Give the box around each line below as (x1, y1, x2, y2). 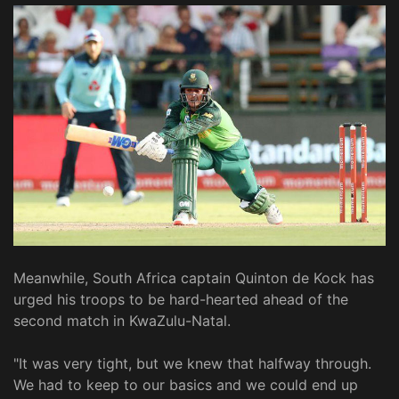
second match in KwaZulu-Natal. (13, 311, 235, 330)
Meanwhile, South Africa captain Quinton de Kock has (13, 268, 374, 287)
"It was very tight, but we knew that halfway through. (13, 354, 371, 372)
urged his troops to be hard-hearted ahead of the (13, 289, 348, 308)
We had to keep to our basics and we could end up (13, 375, 358, 394)
